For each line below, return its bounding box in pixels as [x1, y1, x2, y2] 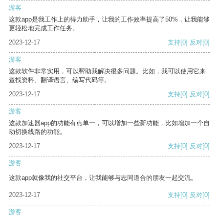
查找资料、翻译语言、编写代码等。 [9, 76, 110, 84]
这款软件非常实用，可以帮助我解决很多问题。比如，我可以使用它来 [9, 67, 206, 75]
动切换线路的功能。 [9, 128, 66, 136]
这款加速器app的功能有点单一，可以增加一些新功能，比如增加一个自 [9, 119, 210, 127]
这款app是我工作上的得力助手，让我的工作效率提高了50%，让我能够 [9, 16, 210, 23]
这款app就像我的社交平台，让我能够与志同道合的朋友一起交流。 [9, 174, 197, 182]
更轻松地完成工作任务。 [9, 24, 79, 32]
